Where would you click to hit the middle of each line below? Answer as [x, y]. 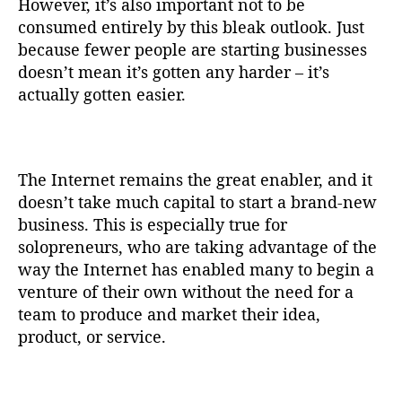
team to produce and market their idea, [169, 314]
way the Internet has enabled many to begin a [196, 269]
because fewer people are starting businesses [192, 49]
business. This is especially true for [153, 224]
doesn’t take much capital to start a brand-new [197, 201]
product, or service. [92, 336]
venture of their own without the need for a [186, 291]
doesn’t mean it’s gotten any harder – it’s [174, 71]
